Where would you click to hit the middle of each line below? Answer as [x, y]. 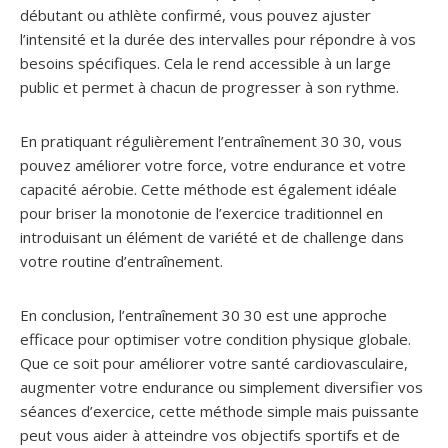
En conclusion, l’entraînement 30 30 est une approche [203, 315]
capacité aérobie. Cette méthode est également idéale [208, 189]
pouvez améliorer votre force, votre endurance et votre [213, 165]
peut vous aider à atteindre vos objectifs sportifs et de [210, 435]
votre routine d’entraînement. [121, 261]
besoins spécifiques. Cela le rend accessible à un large [205, 63]
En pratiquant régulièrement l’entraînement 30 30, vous [211, 141]
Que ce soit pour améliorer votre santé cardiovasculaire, [214, 363]
